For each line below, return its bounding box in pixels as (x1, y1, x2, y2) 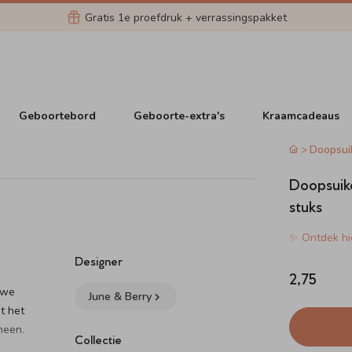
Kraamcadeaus (262, 108, 340, 123)
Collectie (75, 332, 123, 346)
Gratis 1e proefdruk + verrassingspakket (84, 9, 287, 25)
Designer (75, 253, 123, 268)
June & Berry (89, 289, 152, 304)
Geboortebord (19, 108, 97, 123)
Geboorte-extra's (134, 108, 225, 123)
